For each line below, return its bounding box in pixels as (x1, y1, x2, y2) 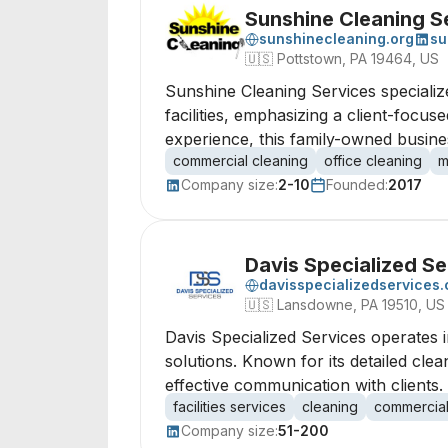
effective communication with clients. (165, 375, 443, 395)
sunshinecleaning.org (259, 30, 414, 47)
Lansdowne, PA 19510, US (277, 296, 445, 313)
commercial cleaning (173, 152, 308, 169)
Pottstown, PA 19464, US (277, 50, 439, 67)
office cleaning (324, 152, 422, 169)
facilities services (173, 398, 286, 415)
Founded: (326, 176, 388, 193)
